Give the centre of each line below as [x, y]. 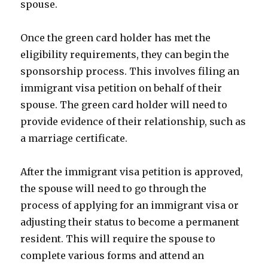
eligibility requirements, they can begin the [125, 54]
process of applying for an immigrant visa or [130, 205]
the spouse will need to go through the [114, 188]
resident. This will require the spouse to [118, 239]
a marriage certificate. [74, 138]
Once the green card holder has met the [116, 38]
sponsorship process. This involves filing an [130, 71]
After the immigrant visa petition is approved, [132, 172]
